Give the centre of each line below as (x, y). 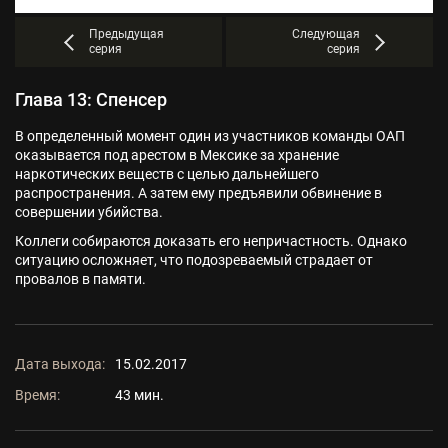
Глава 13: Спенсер (91, 99)
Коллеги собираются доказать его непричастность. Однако (211, 241)
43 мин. (139, 395)
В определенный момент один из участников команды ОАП (210, 136)
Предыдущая (126, 34)
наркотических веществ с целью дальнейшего (167, 174)
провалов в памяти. (80, 279)
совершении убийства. (89, 212)
